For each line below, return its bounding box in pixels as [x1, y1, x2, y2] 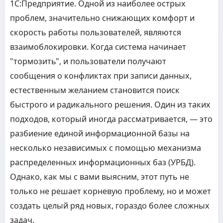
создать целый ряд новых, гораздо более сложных [10, 200, 210, 211]
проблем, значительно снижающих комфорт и [10, 12, 195, 23]
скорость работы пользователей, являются [10, 27, 181, 38]
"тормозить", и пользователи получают [10, 56, 166, 67]
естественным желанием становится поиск [10, 85, 180, 96]
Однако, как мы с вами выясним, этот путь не [10, 171, 189, 182]
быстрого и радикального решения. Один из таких [10, 99, 211, 110]
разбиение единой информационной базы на [10, 128, 190, 139]
